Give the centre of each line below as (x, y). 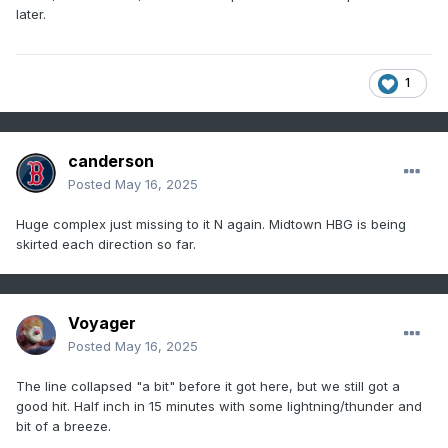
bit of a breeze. (65, 426)
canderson (111, 161)
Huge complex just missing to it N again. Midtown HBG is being (211, 224)
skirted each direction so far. (108, 244)
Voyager (102, 323)
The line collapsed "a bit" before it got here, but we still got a (208, 386)
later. (33, 14)
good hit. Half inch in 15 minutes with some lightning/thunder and (219, 406)
